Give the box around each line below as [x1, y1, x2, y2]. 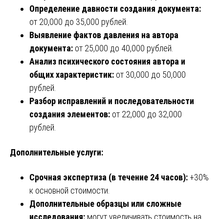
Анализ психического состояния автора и [29, 56, 185, 66]
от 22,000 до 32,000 [110, 109, 182, 119]
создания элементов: [29, 109, 110, 119]
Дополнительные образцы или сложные [29, 198, 181, 209]
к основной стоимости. [29, 185, 110, 196]
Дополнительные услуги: [10, 147, 103, 157]
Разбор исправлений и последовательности [29, 95, 194, 106]
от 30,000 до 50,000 [114, 69, 186, 80]
